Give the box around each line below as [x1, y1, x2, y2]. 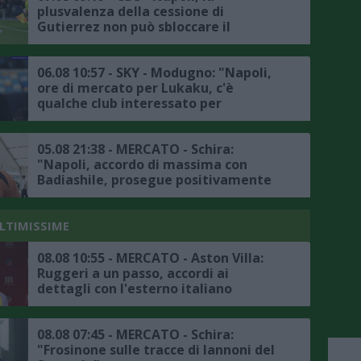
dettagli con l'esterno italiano [37, 280, 232, 298]
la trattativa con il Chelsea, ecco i [37, 186, 255, 205]
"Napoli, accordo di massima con [37, 156, 247, 174]
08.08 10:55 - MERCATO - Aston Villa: [37, 249, 263, 268]
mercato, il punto [37, 33, 150, 52]
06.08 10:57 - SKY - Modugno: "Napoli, [37, 64, 272, 82]
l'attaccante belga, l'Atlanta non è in [37, 110, 276, 128]
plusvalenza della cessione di [37, 2, 224, 21]
